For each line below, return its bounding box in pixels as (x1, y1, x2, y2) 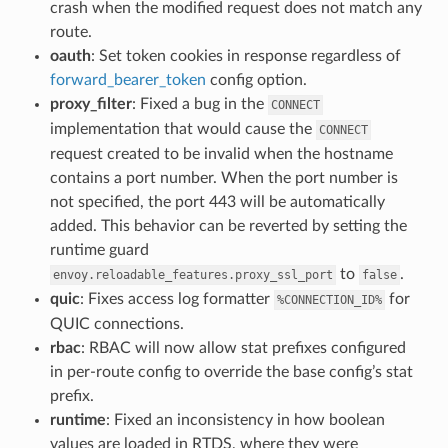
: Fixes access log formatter (79, 290, 274, 307)
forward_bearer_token (49, 71, 206, 88)
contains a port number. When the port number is (49, 169, 398, 186)
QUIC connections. (49, 315, 184, 332)
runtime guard (49, 241, 149, 258)
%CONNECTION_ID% (276, 292, 382, 307)
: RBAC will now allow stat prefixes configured (80, 339, 406, 356)
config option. (205, 71, 307, 88)
